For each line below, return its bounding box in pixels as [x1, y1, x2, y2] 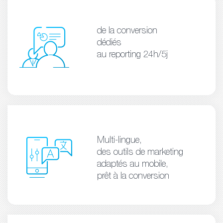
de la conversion [97, 26, 157, 36]
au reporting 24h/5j [97, 50, 168, 60]
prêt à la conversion [97, 172, 169, 181]
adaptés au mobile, [97, 160, 168, 169]
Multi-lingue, [97, 136, 142, 145]
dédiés [97, 38, 121, 48]
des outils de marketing [97, 148, 183, 157]
